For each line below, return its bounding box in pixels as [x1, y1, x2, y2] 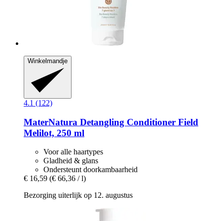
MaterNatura [24, 116, 77, 127]
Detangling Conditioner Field [77, 116, 198, 127]
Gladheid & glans [43, 156, 98, 165]
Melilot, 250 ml [24, 127, 84, 138]
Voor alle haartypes [43, 147, 103, 156]
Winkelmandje [28, 57, 68, 65]
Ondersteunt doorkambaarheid [43, 165, 138, 174]
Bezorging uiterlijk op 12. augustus [24, 191, 133, 200]
